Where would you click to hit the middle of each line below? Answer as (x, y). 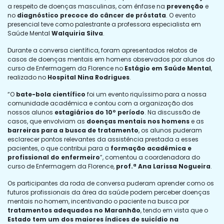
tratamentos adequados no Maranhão (74, 210)
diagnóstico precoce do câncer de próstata (91, 15)
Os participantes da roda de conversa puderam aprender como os (111, 183)
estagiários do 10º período (99, 112)
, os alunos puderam (170, 130)
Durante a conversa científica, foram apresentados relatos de (102, 50)
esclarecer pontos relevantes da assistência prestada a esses (103, 139)
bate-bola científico (51, 94)
